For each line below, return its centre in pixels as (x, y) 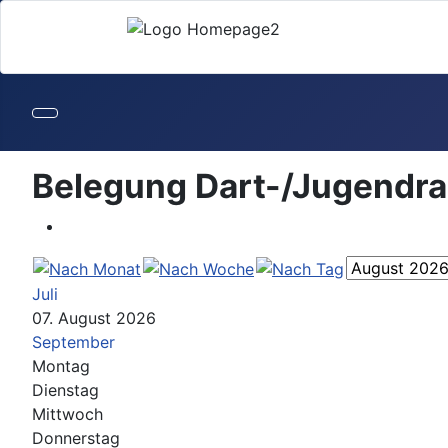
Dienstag (65, 390)
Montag (61, 366)
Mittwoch (67, 414)
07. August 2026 (94, 318)
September (73, 342)
